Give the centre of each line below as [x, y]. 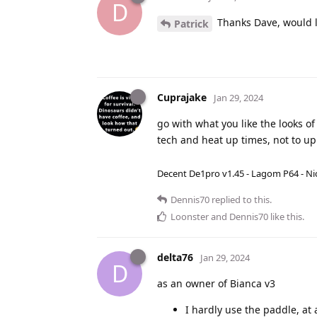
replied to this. [241, 199]
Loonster [190, 216]
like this [285, 216]
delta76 [175, 257]
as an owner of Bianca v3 [216, 283]
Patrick [191, 23]
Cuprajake [182, 97]
